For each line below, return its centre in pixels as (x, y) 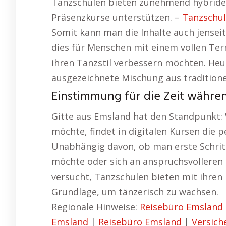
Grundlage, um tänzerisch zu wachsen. (135, 191)
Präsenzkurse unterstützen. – (117, 17)
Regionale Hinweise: (96, 207)
